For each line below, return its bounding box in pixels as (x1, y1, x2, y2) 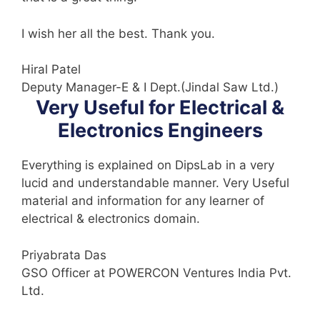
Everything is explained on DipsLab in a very (21, 158, 274, 172)
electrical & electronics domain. (21, 211, 200, 226)
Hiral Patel (21, 62, 81, 76)
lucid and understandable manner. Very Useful (21, 176, 289, 190)
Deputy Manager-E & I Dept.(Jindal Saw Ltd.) (21, 80, 279, 94)
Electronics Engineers (57, 119, 263, 142)
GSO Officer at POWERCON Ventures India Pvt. (21, 265, 291, 280)
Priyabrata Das (21, 247, 106, 262)
